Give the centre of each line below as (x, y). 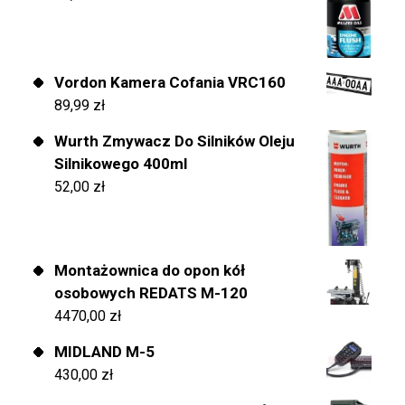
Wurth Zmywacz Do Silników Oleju (174, 141)
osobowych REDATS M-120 (151, 293)
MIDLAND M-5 (104, 352)
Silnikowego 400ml (121, 163)
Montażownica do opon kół (150, 271)
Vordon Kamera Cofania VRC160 (170, 82)
